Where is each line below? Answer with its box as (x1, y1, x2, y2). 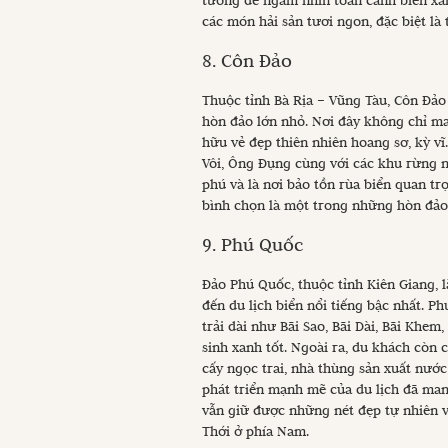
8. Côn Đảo (202, 49, 297, 73)
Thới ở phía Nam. (202, 422, 313, 441)
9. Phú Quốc (202, 233, 309, 257)
